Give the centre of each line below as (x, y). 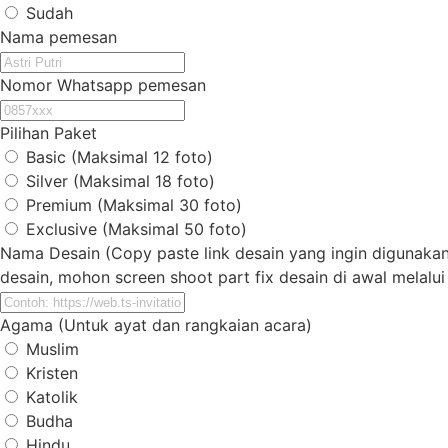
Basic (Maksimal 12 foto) (119, 157)
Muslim (52, 349)
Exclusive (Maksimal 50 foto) (136, 229)
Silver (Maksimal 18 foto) (120, 181)
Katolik (52, 397)
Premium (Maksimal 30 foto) (134, 205)
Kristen (52, 373)
